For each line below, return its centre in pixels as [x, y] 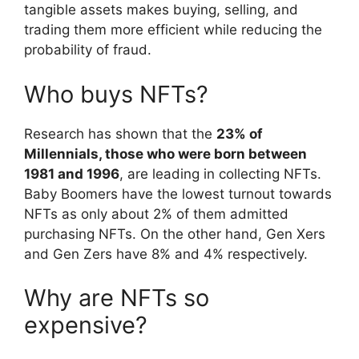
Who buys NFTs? [116, 94]
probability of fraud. [88, 50]
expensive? [86, 325]
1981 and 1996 [72, 173]
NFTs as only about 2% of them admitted [156, 214]
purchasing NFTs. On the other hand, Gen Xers [175, 234]
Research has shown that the [120, 133]
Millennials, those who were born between [165, 153]
